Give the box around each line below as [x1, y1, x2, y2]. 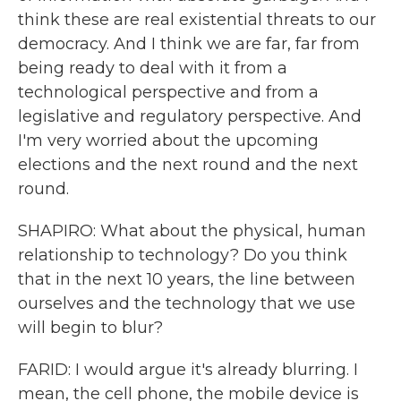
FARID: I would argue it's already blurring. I [18, 360, 358, 380]
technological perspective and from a [18, 82, 319, 102]
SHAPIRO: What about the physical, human [18, 221, 366, 241]
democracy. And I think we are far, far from [18, 34, 360, 54]
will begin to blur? [18, 318, 163, 337]
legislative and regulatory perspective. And [18, 107, 362, 126]
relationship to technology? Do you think [18, 245, 347, 265]
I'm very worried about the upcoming [18, 131, 319, 150]
